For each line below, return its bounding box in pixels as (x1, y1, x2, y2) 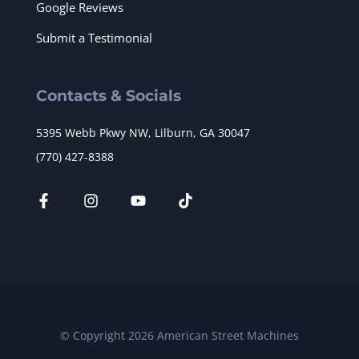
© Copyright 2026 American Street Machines (60, 328, 299, 344)
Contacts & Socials (36, 87, 181, 106)
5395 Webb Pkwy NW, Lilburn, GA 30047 (36, 125, 250, 141)
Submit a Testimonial (36, 30, 152, 46)
